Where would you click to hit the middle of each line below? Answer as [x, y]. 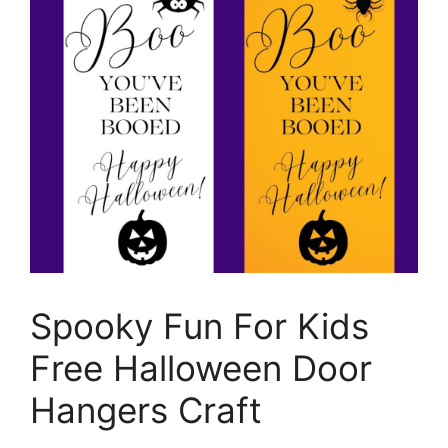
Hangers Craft [146, 410]
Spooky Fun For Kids [199, 326]
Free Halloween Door [201, 368]
